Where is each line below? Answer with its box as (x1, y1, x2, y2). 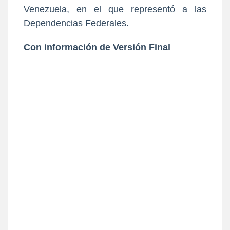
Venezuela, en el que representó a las (24, 4, 206, 14)
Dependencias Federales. (24, 17, 129, 28)
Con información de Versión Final (24, 42, 170, 52)
